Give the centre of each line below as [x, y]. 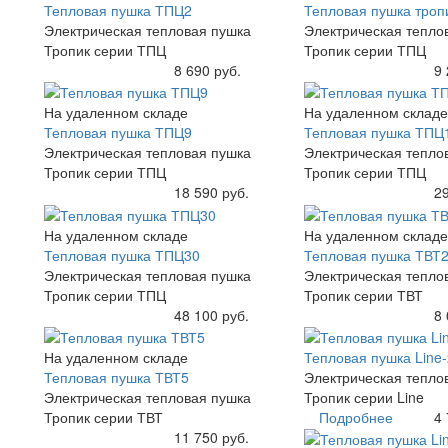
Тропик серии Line [363, 396]
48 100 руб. [211, 314]
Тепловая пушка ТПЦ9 [118, 132]
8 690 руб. [207, 69]
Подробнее [355, 416]
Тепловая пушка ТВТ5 [116, 376]
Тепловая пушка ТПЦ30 [122, 254]
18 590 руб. [211, 192]
